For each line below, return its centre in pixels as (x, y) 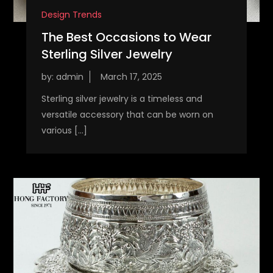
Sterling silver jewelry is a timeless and (122, 98)
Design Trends (71, 14)
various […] (64, 130)
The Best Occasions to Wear (126, 37)
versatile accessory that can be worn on (127, 114)
